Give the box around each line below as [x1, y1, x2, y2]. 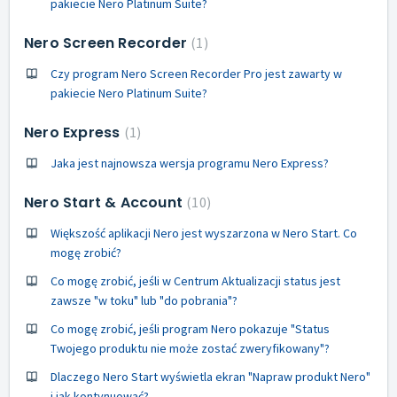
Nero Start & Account [24, 191, 187, 213]
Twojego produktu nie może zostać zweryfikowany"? [51, 339, 330, 356]
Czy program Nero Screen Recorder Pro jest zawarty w [51, 65, 342, 82]
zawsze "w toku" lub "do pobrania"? [51, 292, 237, 308]
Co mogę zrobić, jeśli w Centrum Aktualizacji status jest [51, 272, 340, 289]
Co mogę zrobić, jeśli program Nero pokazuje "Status [51, 320, 330, 337]
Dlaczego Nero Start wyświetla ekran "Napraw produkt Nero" [51, 368, 370, 385]
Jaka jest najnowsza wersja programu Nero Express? [51, 154, 329, 171]
